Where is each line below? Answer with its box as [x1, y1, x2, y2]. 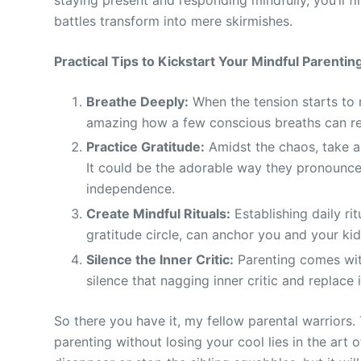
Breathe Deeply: [86, 93, 189, 110]
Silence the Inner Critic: [86, 251, 234, 268]
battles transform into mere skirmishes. [54, 12, 293, 29]
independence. [86, 180, 176, 197]
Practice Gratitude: [86, 139, 205, 156]
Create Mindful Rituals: [86, 205, 231, 222]
